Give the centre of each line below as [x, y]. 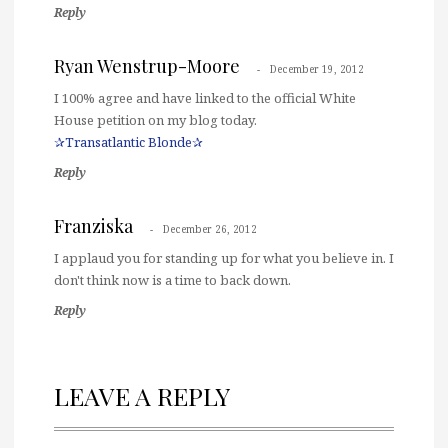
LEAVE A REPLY [142, 395]
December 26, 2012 [210, 228]
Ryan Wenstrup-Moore [147, 65]
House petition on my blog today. [155, 119]
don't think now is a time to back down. [172, 279]
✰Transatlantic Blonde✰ [128, 141]
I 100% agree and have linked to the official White [205, 97]
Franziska [93, 225]
